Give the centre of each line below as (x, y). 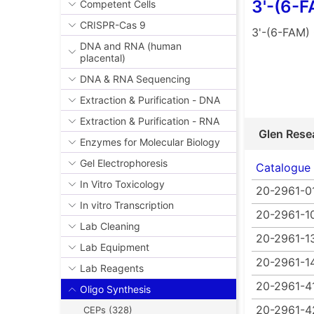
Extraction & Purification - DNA (150, 100)
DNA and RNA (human (131, 46)
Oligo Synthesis (115, 289)
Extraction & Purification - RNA (150, 121)
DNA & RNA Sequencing (135, 79)
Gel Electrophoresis (124, 163)
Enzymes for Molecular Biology (150, 142)
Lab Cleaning (110, 226)
